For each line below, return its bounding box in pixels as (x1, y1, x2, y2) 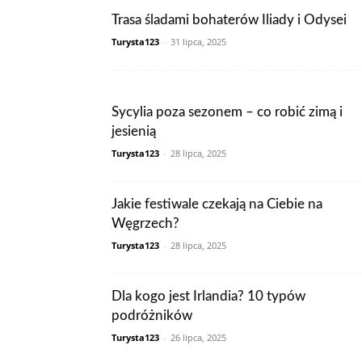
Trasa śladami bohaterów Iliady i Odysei (112, 13, 347, 27)
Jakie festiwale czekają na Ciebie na (112, 197, 322, 211)
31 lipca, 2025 (170, 36, 226, 48)
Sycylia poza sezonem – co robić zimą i (112, 105, 343, 119)
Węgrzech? (112, 217, 179, 230)
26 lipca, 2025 (170, 331, 226, 343)
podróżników (112, 309, 192, 322)
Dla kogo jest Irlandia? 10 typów (112, 289, 305, 303)
